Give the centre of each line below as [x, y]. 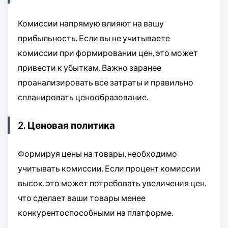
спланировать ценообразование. [83, 97]
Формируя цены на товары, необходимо [97, 154]
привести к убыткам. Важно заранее [90, 68]
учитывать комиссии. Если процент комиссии [109, 168]
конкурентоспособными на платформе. [95, 213]
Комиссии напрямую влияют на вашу [91, 23]
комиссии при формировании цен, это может [108, 53]
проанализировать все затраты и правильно [106, 82]
